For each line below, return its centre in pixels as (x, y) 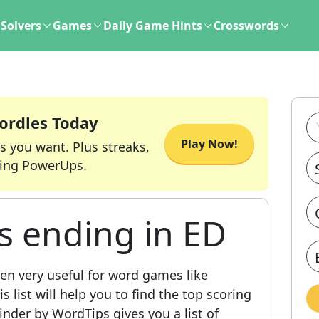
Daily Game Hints (153, 26)
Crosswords (246, 26)
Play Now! (209, 144)
